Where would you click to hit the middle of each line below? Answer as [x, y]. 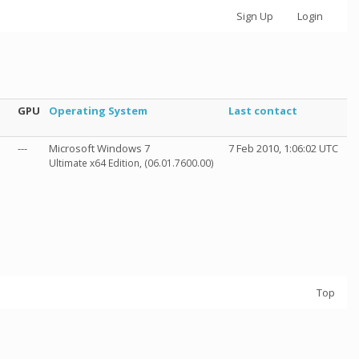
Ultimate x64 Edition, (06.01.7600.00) [131, 163]
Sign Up [255, 16]
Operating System [98, 111]
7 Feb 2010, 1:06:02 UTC [283, 148]
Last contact [263, 111]
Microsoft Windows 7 [99, 148]
